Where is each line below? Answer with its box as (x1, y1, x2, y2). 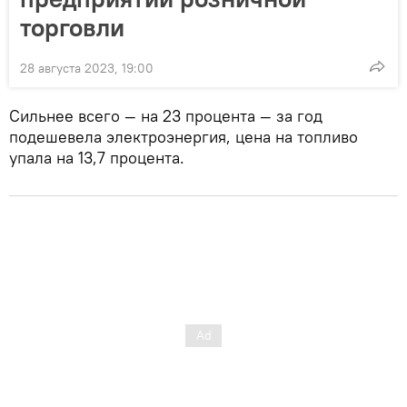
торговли (20, 10, 124, 44)
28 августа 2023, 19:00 (20, 59, 154, 76)
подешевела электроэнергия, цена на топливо (9, 125, 358, 147)
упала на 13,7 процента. (9, 146, 184, 168)
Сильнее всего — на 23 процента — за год (9, 104, 323, 126)
